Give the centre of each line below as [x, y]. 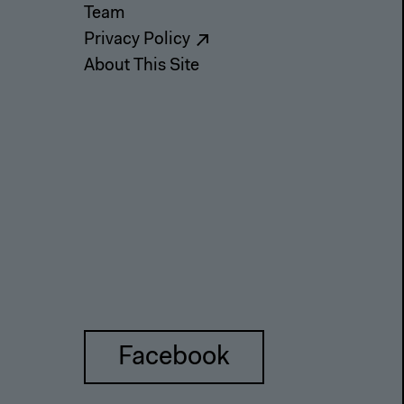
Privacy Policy [137, 40]
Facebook [174, 358]
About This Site [142, 66]
